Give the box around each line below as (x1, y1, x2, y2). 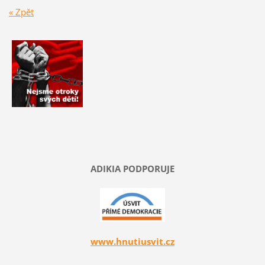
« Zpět (8, 6, 34, 18)
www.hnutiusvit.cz (91, 235, 174, 248)
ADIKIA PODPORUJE (91, 162, 174, 174)
